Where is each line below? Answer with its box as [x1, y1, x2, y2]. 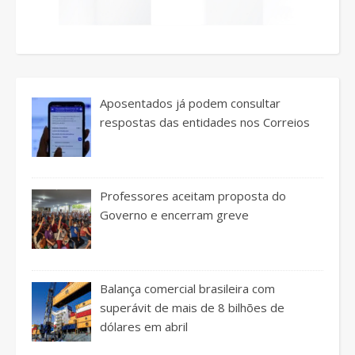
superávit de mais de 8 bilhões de [100, 299, 285, 315]
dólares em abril [100, 318, 189, 334]
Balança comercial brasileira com [100, 280, 276, 296]
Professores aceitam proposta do [100, 187, 287, 204]
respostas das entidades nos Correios [100, 114, 311, 131]
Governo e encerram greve [100, 206, 250, 223]
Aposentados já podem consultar [100, 95, 281, 112]
